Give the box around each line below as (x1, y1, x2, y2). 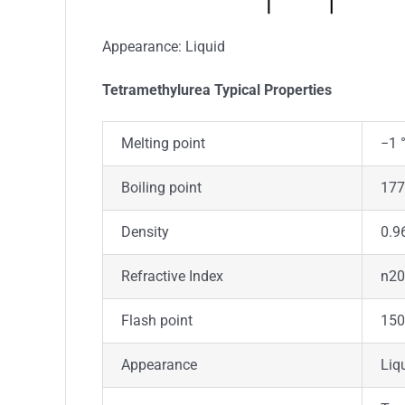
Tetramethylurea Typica (101, 81, 257, 99)
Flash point (120, 312, 193, 329)
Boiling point (120, 179, 202, 196)
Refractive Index (120, 268, 223, 285)
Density (120, 223, 169, 240)
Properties (263, 81, 332, 99)
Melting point (120, 135, 205, 152)
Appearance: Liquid (101, 38, 225, 55)
